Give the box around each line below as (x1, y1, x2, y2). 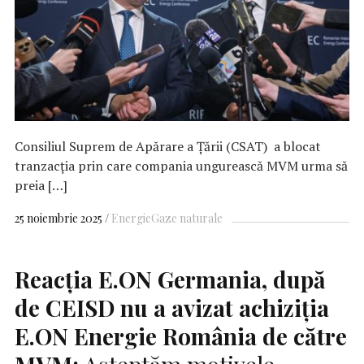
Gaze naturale (151, 210, 223, 226)
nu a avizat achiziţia (115, 292, 329, 323)
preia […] (15, 175, 67, 194)
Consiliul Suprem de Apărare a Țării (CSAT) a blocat (15, 136, 321, 155)
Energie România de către (68, 320, 347, 351)
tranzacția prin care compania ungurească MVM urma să (15, 156, 348, 175)
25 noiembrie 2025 (15, 210, 102, 226)
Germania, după (152, 263, 326, 294)
